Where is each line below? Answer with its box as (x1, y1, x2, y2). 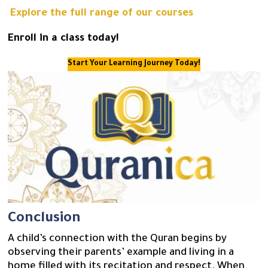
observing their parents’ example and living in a (8, 248, 234, 260)
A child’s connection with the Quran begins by (8, 234, 227, 246)
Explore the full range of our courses (10, 8, 194, 20)
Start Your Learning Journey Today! (68, 60, 200, 69)
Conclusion (8, 211, 81, 227)
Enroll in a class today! (8, 33, 120, 45)
